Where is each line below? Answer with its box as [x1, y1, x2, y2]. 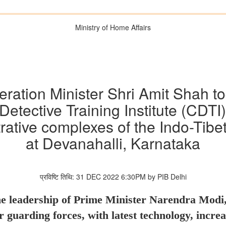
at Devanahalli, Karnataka [26, 132, 200, 154]
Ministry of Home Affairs [75, 22, 151, 32]
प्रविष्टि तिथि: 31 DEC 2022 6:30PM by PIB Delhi [39, 172, 187, 182]
